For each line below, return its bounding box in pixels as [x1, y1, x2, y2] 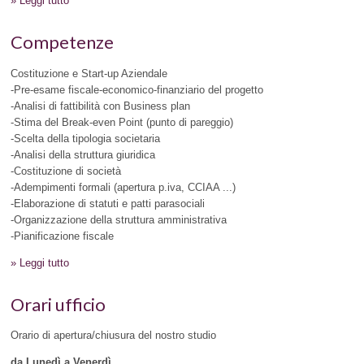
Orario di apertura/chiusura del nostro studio [11, 329, 217, 342]
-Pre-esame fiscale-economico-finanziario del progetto [11, 83, 264, 96]
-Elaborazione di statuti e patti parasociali [11, 197, 206, 210]
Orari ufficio [11, 292, 106, 315]
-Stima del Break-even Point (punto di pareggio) [11, 115, 234, 128]
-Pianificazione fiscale [11, 229, 115, 242]
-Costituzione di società [11, 164, 122, 177]
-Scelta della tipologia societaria [11, 132, 161, 145]
